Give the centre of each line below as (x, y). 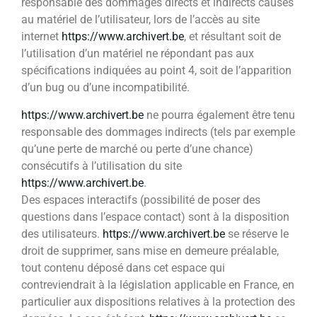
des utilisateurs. (62, 234)
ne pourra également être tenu (219, 115)
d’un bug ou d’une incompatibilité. (105, 88)
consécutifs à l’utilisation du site (102, 166)
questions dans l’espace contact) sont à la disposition (155, 217)
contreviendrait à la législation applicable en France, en (158, 284)
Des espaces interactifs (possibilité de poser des (141, 200)
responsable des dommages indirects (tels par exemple (158, 132)
